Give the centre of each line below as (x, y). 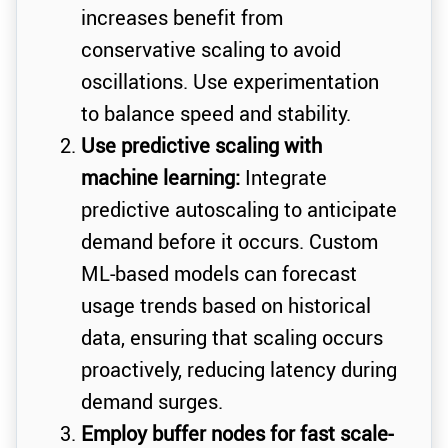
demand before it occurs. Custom (229, 242)
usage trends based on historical (226, 306)
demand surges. (152, 402)
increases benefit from (182, 18)
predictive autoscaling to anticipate (239, 210)
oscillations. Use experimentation (230, 82)
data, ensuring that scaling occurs (232, 338)
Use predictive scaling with (201, 146)
